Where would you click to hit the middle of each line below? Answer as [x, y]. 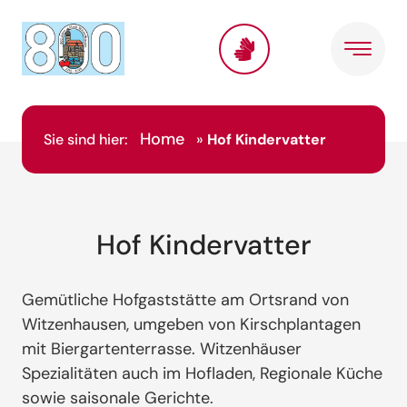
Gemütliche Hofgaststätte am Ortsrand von [185, 299]
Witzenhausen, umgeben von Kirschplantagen [191, 324]
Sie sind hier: [88, 139]
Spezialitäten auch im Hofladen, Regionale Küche [202, 373]
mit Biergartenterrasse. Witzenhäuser [162, 348]
